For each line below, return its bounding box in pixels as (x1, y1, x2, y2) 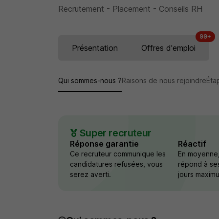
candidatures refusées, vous (69, 160, 163, 168)
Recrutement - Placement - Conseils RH (58, 4, 202, 14)
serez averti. (69, 170, 111, 178)
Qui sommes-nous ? (58, 76, 122, 85)
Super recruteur (79, 127, 152, 139)
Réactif (178, 139, 206, 149)
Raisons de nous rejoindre (121, 76, 206, 85)
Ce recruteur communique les (69, 150, 166, 158)
